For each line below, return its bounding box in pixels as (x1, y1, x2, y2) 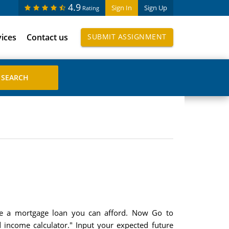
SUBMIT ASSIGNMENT (87, 32, 167, 41)
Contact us (27, 32, 68, 43)
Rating (82, 4, 99, 12)
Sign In (111, 3, 132, 12)
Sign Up (144, 3, 167, 12)
